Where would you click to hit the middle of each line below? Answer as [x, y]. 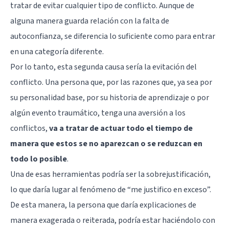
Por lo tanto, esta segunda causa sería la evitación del [104, 67]
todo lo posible [39, 159]
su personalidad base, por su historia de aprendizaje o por [110, 98]
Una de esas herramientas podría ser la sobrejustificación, [110, 175]
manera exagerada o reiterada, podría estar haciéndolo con [113, 221]
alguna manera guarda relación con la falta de [90, 21]
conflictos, [30, 129]
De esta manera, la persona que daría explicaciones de [103, 205]
